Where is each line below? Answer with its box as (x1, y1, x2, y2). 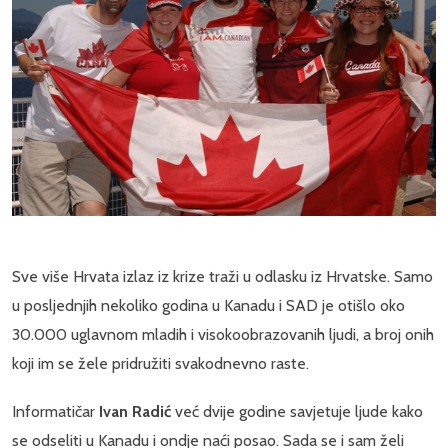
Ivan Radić (99, 402, 171, 422)
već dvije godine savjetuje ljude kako (171, 402, 423, 422)
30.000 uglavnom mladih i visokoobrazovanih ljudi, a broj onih (12, 325, 434, 345)
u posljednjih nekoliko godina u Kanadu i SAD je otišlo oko (12, 296, 405, 316)
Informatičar (12, 402, 99, 422)
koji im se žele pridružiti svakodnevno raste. (12, 354, 309, 374)
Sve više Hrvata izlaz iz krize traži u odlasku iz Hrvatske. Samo (12, 267, 433, 287)
